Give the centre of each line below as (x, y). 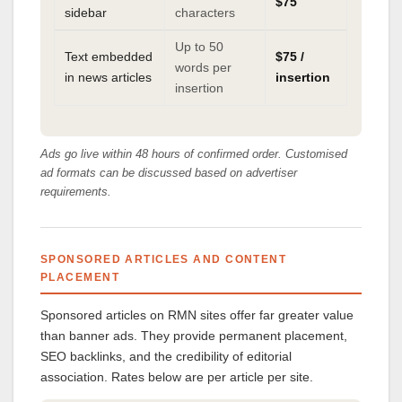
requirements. (76, 192)
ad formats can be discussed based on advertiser (169, 173)
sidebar (86, 13)
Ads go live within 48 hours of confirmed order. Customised (194, 154)
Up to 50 (200, 47)
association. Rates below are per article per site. (177, 377)
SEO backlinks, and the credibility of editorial (166, 357)
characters (205, 13)
